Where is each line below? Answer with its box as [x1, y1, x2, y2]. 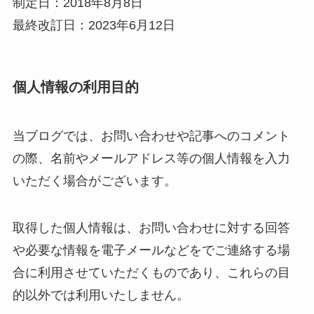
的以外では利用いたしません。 [12, 288, 189, 303]
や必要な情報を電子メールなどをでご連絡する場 [12, 243, 290, 258]
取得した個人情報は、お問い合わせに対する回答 [12, 221, 290, 235]
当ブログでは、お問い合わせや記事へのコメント [12, 128, 290, 143]
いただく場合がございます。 [12, 173, 177, 188]
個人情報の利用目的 [12, 79, 139, 95]
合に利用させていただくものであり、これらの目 [12, 266, 290, 280]
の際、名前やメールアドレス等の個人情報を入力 [12, 151, 290, 165]
